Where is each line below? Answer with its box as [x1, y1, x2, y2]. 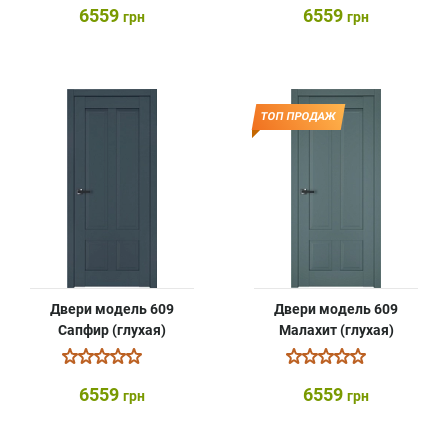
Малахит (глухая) [278, 322, 394, 338]
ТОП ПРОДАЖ [259, 110, 338, 123]
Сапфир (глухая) [58, 322, 166, 338]
